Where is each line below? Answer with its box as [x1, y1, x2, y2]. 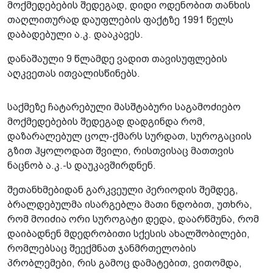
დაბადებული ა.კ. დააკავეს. [7, 29, 143, 40]
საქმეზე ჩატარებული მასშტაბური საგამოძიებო [7, 101, 241, 112]
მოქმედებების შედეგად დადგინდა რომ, [7, 116, 205, 127]
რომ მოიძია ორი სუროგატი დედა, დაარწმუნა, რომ [7, 213, 259, 224]
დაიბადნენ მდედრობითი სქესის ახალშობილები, [7, 228, 250, 239]
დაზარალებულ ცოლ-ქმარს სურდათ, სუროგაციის [7, 130, 252, 141]
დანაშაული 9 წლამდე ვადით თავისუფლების [7, 53, 227, 64]
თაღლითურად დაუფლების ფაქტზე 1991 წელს [7, 14, 233, 25]
